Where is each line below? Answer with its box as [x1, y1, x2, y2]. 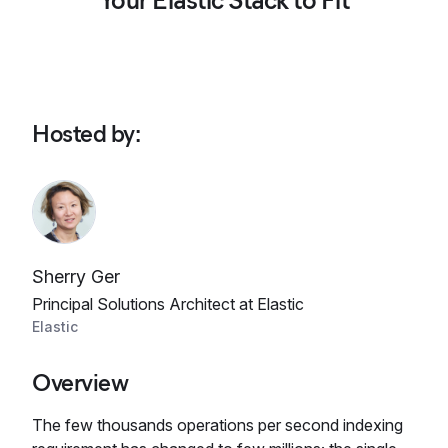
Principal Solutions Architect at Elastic [32, 294, 304, 314]
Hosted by [32, 119, 135, 148]
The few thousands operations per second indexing [32, 415, 403, 435]
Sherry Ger [32, 266, 120, 287]
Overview [32, 368, 129, 397]
